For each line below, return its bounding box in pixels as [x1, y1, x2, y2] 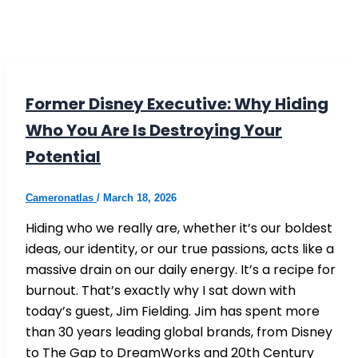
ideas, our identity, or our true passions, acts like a [26, 240, 334, 259]
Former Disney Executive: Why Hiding [26, 93, 328, 116]
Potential [26, 145, 101, 169]
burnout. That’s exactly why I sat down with [26, 281, 296, 300]
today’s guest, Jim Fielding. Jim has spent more [26, 302, 320, 321]
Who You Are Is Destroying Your [26, 119, 282, 142]
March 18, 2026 [103, 192, 177, 205]
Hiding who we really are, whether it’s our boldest [26, 219, 332, 238]
